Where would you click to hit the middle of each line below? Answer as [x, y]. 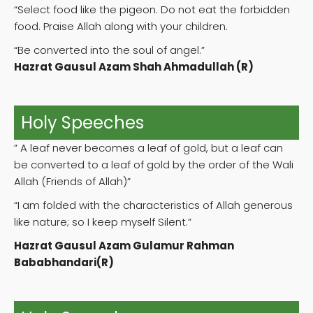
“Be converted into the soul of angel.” [109, 50]
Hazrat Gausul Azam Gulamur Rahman [124, 246]
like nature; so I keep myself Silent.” [103, 222]
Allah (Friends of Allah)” [72, 182]
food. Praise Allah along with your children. [121, 27]
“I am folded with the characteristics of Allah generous [153, 205]
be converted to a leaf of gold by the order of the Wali [154, 165]
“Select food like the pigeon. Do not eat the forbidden [152, 10]
